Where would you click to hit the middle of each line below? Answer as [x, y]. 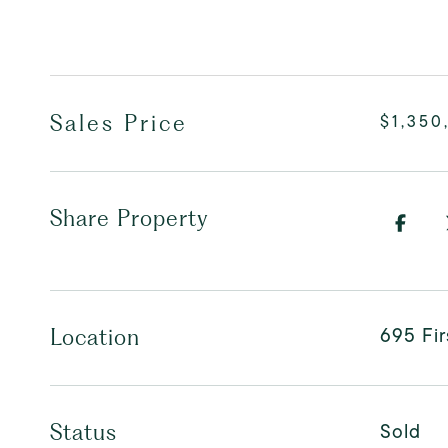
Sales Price [119, 123]
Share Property [129, 218]
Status [83, 432]
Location [95, 337]
